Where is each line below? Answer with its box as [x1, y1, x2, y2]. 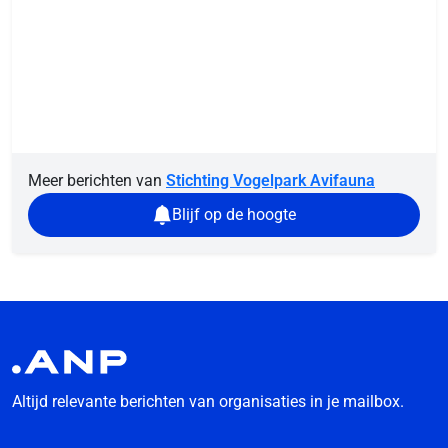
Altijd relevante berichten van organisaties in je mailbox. [12, 392, 404, 411]
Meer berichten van [28, 171, 166, 191]
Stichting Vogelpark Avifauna [166, 171, 375, 191]
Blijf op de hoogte [172, 205, 296, 225]
